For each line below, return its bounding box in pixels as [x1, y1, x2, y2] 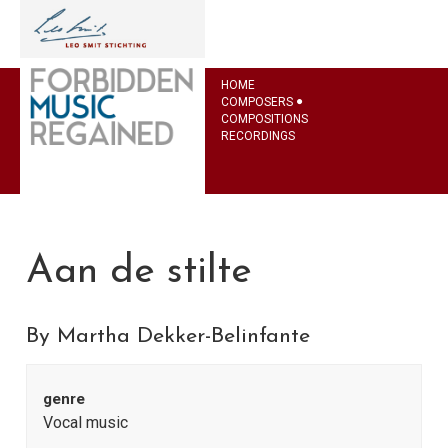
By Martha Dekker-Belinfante [26, 326, 310, 348]
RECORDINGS [221, 128, 295, 143]
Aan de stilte [26, 251, 252, 292]
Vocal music [43, 413, 128, 433]
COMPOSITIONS [221, 111, 308, 126]
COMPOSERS [221, 94, 293, 109]
